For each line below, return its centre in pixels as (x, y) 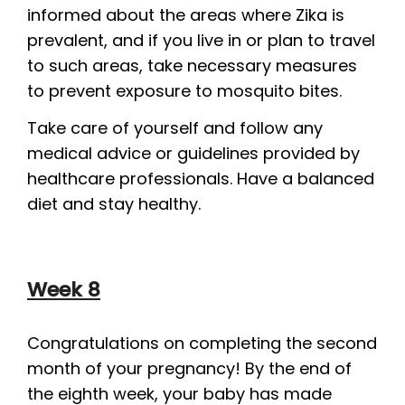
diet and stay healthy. (114, 203)
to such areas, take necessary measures (192, 66)
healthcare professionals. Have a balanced (201, 178)
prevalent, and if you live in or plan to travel (201, 40)
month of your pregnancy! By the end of (189, 368)
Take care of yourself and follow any (175, 127)
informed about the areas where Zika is (186, 15)
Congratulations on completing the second (202, 343)
